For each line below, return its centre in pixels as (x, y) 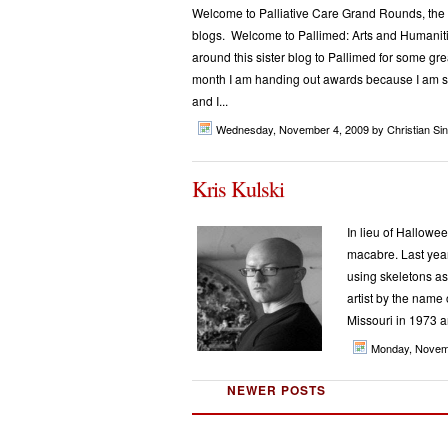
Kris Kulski (238, 188)
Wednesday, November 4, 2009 (294, 129)
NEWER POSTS (276, 390)
